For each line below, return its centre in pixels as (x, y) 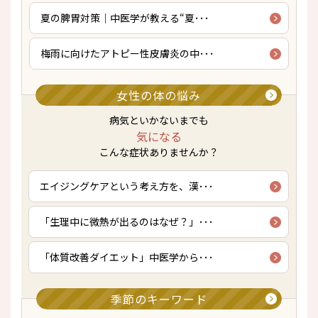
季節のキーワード (159, 298)
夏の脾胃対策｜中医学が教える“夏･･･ (125, 18)
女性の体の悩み (159, 95)
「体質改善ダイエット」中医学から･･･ (127, 257)
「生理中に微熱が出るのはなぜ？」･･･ (127, 221)
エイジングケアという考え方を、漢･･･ (127, 186)
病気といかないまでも (159, 120)
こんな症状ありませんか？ (159, 152)
